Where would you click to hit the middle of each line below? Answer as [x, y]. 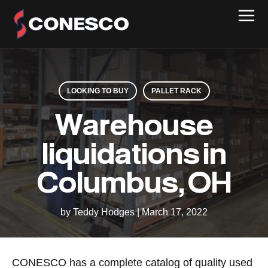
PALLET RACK [176, 91]
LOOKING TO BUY [98, 91]
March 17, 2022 [175, 212]
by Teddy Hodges [99, 212]
